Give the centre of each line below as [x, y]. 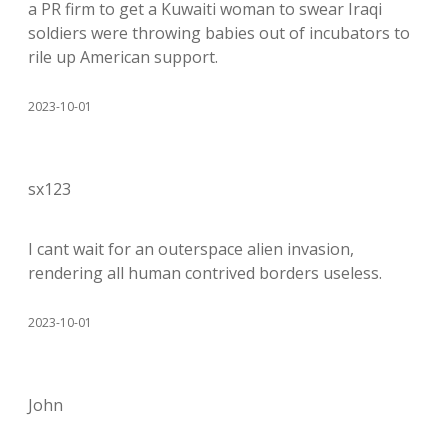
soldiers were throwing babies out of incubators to [219, 33]
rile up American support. [123, 57]
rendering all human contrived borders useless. [205, 273]
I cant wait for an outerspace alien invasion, [191, 249]
